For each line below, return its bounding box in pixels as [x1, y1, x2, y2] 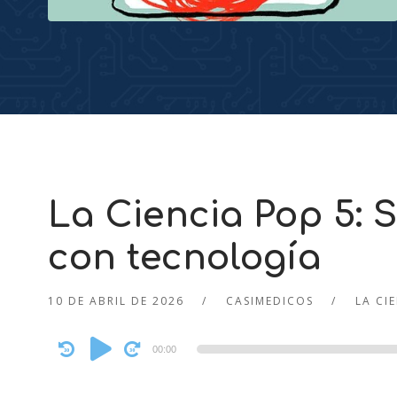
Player [46, 354, 89, 374]
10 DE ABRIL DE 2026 [47, 293, 184, 309]
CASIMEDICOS [225, 293, 314, 309]
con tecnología [47, 238, 321, 278]
